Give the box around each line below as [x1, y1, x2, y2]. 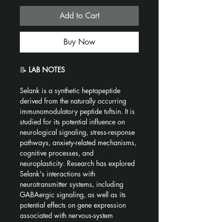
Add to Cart [59, 10, 100, 21]
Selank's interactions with [20, 168, 97, 178]
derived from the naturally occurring [20, 96, 128, 106]
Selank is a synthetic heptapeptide [20, 85, 122, 95]
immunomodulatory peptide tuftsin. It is [20, 106, 137, 116]
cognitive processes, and [20, 148, 96, 158]
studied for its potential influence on [20, 116, 127, 126]
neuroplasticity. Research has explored [20, 158, 137, 168]
